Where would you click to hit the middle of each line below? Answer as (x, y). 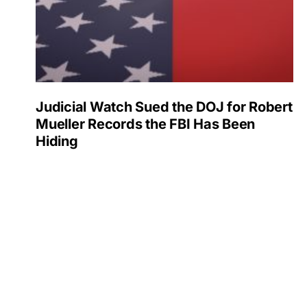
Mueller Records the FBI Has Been (145, 124)
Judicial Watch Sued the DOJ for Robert (164, 107)
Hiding (57, 141)
